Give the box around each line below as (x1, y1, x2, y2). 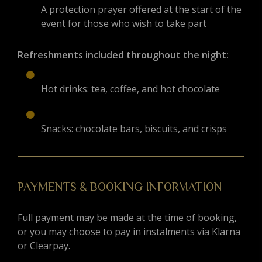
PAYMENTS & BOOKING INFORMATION (18, 180, 222, 194)
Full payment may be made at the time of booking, (18, 211, 237, 225)
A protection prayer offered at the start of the (41, 3, 242, 16)
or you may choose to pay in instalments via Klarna (18, 225, 240, 239)
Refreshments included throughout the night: (18, 49, 229, 62)
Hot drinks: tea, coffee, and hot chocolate (41, 82, 220, 96)
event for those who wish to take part (41, 17, 206, 30)
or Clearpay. (18, 239, 70, 253)
